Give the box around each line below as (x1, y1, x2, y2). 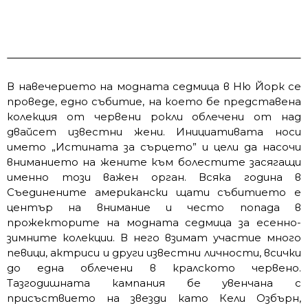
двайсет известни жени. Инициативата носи (7, 124, 301, 138)
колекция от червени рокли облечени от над (7, 109, 301, 123)
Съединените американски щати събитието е (7, 185, 301, 199)
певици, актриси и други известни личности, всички (7, 245, 301, 259)
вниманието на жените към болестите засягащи (7, 155, 301, 168)
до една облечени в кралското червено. (7, 261, 301, 274)
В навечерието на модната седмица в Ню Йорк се (7, 79, 301, 93)
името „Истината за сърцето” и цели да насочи (7, 140, 301, 153)
